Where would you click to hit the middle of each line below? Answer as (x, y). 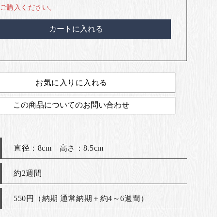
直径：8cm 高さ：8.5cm (59, 148)
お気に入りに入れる (71, 83)
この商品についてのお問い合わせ (71, 105)
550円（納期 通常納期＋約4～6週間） (81, 198)
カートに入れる (76, 29)
